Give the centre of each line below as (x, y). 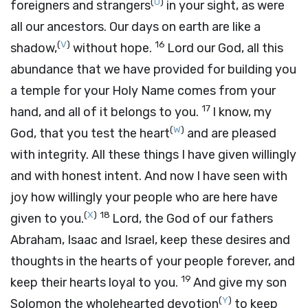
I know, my (242, 112)
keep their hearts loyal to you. (94, 283)
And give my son (240, 283)
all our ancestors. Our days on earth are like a (135, 27)
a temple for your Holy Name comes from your (143, 91)
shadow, (34, 48)
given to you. (47, 219)
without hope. (111, 48)
